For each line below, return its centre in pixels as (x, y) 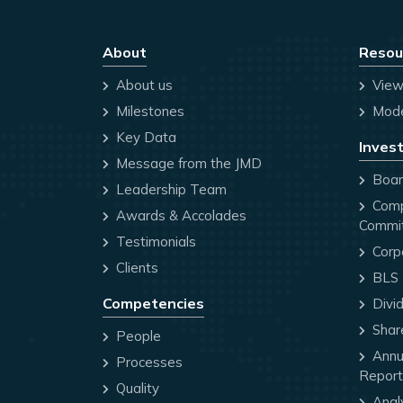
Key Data (144, 138)
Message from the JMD (187, 164)
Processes (148, 363)
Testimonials (154, 242)
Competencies (153, 304)
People (137, 336)
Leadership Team (170, 190)
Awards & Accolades (179, 216)
